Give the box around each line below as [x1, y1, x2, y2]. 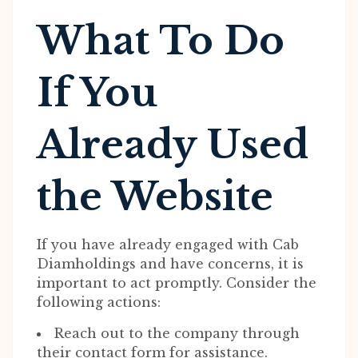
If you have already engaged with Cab [37, 237, 299, 253]
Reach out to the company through [54, 325, 300, 341]
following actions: [37, 294, 161, 310]
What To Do [37, 17, 284, 65]
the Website [37, 173, 273, 221]
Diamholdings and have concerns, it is [37, 256, 304, 272]
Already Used [37, 121, 308, 169]
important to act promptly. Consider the [37, 275, 316, 291]
